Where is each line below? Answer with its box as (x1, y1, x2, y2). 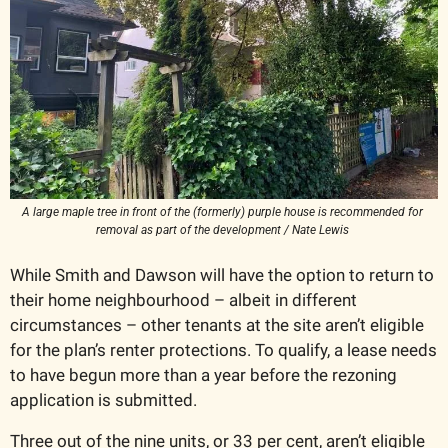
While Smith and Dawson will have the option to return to (10, 264, 434, 285)
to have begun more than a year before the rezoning (10, 364, 397, 385)
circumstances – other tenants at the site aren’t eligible (10, 314, 424, 335)
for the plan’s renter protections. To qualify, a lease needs (10, 339, 437, 360)
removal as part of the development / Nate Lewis (96, 222, 352, 237)
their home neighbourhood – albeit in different (10, 289, 357, 310)
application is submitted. (10, 389, 201, 410)
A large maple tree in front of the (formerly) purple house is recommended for (22, 204, 423, 219)
